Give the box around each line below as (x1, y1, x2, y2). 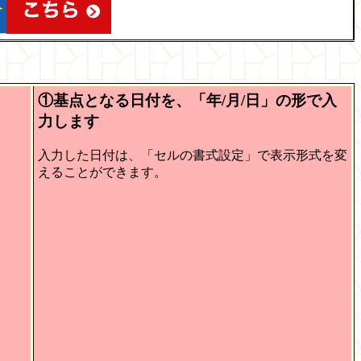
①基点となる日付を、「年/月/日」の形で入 (38, 91, 337, 109)
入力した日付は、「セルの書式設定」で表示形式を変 (38, 147, 347, 162)
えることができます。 (38, 164, 167, 179)
